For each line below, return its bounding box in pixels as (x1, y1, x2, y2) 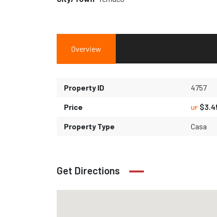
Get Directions (57, 164, 120, 176)
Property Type (64, 121, 115, 131)
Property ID (64, 82, 104, 92)
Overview (71, 44, 101, 53)
